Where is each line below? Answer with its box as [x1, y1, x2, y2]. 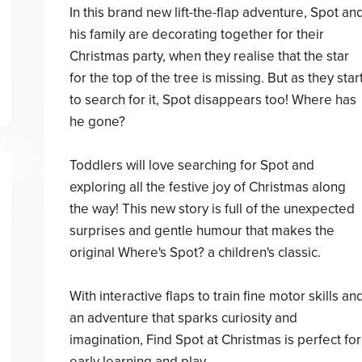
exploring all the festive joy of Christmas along [69, 179, 346, 196]
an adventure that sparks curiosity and [69, 309, 297, 326]
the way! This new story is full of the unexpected [69, 200, 355, 217]
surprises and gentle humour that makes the [69, 222, 335, 239]
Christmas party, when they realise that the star [69, 48, 349, 65]
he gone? [69, 113, 125, 130]
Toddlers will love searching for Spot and [69, 157, 314, 174]
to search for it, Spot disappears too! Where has [69, 91, 356, 108]
